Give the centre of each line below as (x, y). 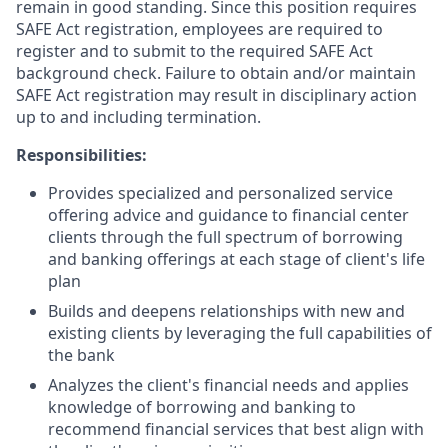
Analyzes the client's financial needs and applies (228, 385)
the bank (81, 355)
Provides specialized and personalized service (220, 193)
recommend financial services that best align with (236, 429)
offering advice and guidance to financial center (228, 215)
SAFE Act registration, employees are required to (199, 29)
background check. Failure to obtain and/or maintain (216, 73)
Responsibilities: (81, 155)
